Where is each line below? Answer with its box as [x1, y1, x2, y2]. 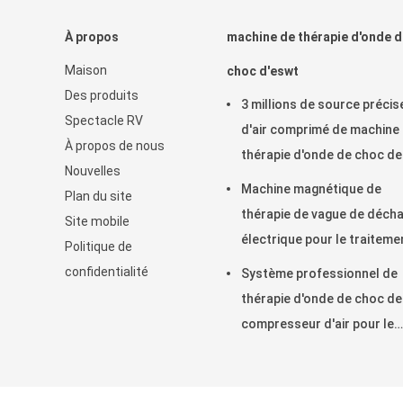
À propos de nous [65, 139, 165, 153]
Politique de [65, 239, 132, 254]
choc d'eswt [227, 64, 299, 78]
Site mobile [65, 214, 130, 228]
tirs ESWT [241, 173, 300, 187]
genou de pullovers [241, 342, 354, 356]
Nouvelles [65, 164, 121, 178]
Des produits [65, 88, 139, 103]
